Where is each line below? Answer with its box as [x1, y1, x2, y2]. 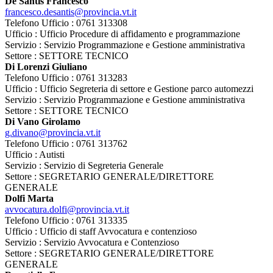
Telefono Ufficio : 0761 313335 [5, 215, 127, 226]
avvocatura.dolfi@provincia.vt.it [5, 204, 129, 215]
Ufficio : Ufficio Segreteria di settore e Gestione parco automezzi [5, 83, 253, 94]
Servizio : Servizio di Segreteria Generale [5, 160, 163, 171]
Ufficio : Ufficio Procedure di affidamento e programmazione [5, 29, 240, 40]
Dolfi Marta [5, 193, 54, 204]
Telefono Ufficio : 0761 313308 [5, 18, 127, 29]
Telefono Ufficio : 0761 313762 [5, 138, 127, 149]
